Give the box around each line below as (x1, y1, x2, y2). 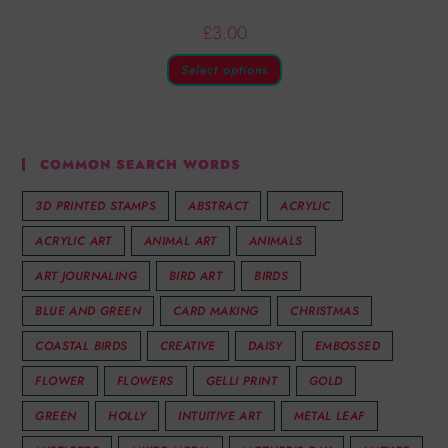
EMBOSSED (314, 337, 381, 356)
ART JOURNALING (35, 267, 138, 286)
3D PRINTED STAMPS (35, 197, 157, 216)
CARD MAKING (173, 302, 259, 321)
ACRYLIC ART (35, 232, 112, 251)
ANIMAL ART (143, 232, 217, 251)
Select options (180, 60, 268, 79)
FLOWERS (116, 372, 174, 391)
